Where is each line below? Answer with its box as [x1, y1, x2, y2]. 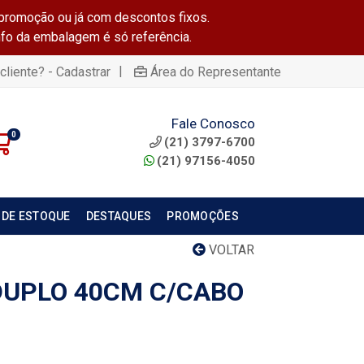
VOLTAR [206, 242, 254, 258]
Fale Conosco [171, 115, 255, 132]
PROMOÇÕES [167, 210, 239, 223]
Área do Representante [150, 63, 281, 80]
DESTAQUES [85, 210, 152, 223]
